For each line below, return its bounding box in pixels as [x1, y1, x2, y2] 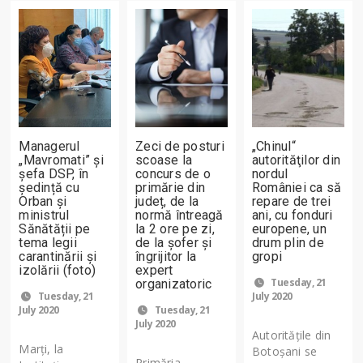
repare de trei [252, 193, 331, 209]
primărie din [135, 179, 206, 195]
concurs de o [135, 165, 211, 181]
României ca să [252, 179, 342, 195]
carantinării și [19, 248, 97, 264]
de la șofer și [135, 234, 212, 250]
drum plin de [252, 234, 324, 250]
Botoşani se [252, 343, 318, 359]
